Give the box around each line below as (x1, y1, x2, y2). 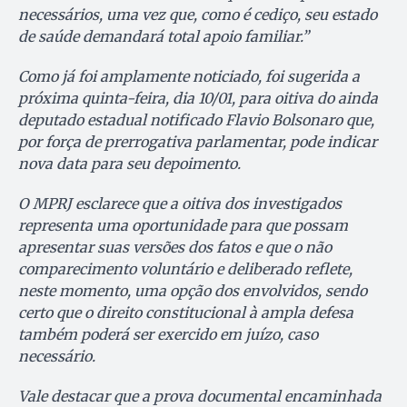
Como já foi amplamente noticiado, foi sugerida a (18, 67, 360, 86)
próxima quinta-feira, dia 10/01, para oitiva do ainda (18, 89, 378, 108)
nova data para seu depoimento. (18, 154, 241, 174)
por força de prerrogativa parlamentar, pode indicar (18, 133, 377, 152)
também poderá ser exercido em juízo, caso (18, 325, 318, 344)
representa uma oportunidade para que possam (18, 216, 348, 235)
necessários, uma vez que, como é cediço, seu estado (18, 5, 377, 25)
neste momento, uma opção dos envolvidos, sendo (18, 282, 367, 301)
